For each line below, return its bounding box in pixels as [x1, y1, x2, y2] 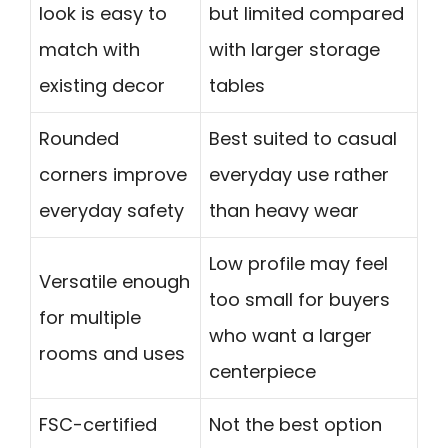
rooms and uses [39, 340, 185, 366]
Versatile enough [39, 268, 190, 294]
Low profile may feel [209, 250, 388, 276]
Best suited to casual [209, 125, 397, 151]
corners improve [39, 161, 187, 187]
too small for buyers [209, 286, 390, 312]
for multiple [39, 304, 141, 330]
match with [39, 36, 140, 62]
